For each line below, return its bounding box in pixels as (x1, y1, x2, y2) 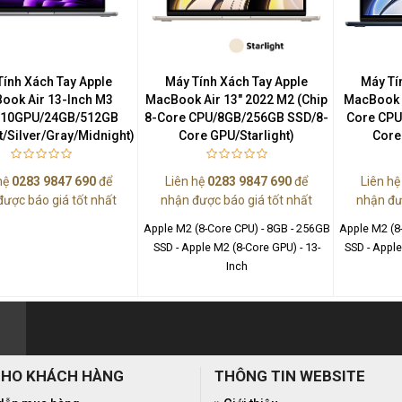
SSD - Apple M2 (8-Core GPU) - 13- (153, 240, 320, 254)
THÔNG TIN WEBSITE (214, 366, 365, 385)
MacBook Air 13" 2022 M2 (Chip (145, 92, 328, 107)
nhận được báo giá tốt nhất (161, 192, 313, 207)
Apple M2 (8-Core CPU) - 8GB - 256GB (143, 221, 330, 235)
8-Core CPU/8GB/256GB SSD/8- (144, 109, 329, 125)
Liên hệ (165, 173, 208, 188)
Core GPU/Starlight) (179, 127, 295, 143)
